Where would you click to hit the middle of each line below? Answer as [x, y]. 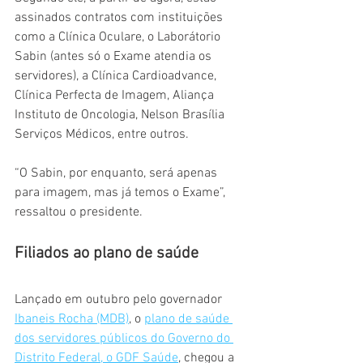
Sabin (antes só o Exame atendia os [115, 57]
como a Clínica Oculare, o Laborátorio [119, 38]
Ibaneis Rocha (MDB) [72, 320]
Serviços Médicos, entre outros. [102, 135]
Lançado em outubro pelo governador [120, 300]
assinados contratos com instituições [120, 18]
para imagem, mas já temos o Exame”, [122, 193]
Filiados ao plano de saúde [107, 254]
